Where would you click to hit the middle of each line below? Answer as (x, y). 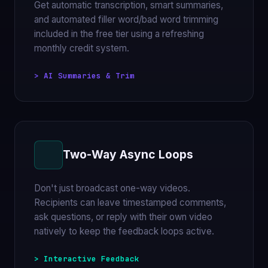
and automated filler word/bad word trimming (126, 19)
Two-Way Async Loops (128, 155)
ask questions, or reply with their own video (123, 217)
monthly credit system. (82, 48)
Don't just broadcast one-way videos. (112, 188)
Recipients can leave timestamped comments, (130, 202)
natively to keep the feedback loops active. (124, 231)
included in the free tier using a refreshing (119, 33)
